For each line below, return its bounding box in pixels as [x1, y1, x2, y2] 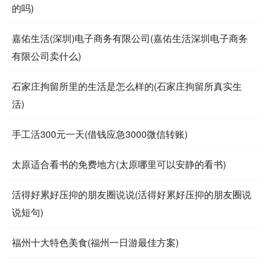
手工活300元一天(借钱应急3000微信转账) [12, 127, 188, 141]
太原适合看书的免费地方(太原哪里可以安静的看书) [12, 157, 226, 171]
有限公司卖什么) [12, 49, 81, 63]
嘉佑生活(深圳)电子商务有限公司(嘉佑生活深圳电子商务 [12, 31, 248, 45]
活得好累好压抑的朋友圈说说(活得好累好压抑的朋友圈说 [12, 187, 251, 201]
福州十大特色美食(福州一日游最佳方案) [12, 235, 179, 249]
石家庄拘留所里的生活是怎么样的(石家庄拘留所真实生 [12, 79, 242, 93]
